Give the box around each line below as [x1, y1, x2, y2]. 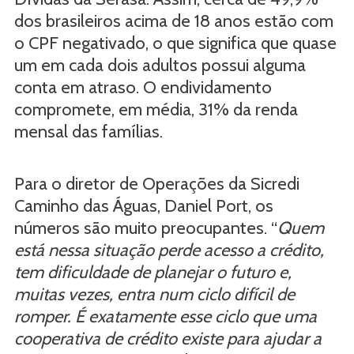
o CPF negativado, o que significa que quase [13, 32, 337, 54]
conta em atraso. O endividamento [13, 76, 272, 98]
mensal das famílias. [13, 120, 167, 142]
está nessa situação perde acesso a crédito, [13, 239, 324, 261]
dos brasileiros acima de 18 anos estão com [13, 9, 333, 32]
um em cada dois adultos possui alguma [13, 54, 306, 76]
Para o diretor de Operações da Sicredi [13, 172, 299, 194]
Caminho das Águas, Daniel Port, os [13, 194, 273, 217]
